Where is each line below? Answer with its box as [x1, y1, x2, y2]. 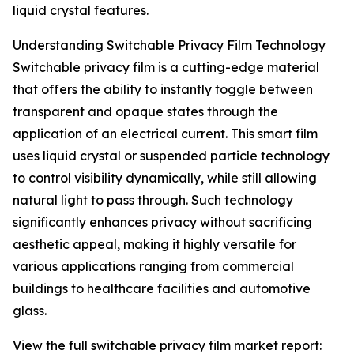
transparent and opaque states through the [13, 104, 278, 120]
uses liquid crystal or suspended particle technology [13, 148, 330, 164]
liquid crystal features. [13, 2, 149, 19]
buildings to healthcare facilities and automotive [13, 281, 311, 297]
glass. [13, 303, 47, 319]
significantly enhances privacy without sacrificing [13, 214, 312, 231]
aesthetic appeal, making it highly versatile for [13, 236, 296, 253]
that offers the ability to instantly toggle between [13, 81, 313, 98]
